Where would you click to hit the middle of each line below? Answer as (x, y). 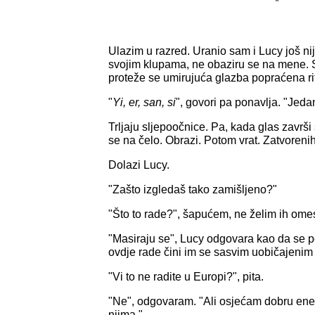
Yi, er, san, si (144, 102)
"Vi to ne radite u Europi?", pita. (186, 276)
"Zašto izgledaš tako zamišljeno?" (193, 189)
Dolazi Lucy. (139, 165)
